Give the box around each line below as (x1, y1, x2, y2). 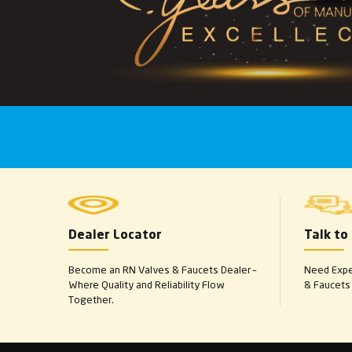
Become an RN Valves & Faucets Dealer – (68, 263, 256, 276)
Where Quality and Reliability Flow (68, 278, 224, 291)
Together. (68, 293, 114, 306)
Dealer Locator (68, 229, 162, 242)
